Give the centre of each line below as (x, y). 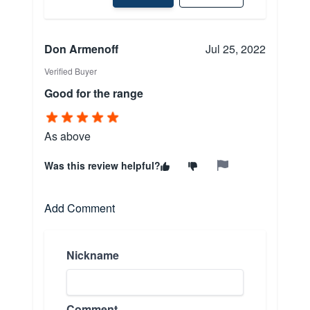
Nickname (93, 255)
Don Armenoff (81, 49)
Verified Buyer (71, 71)
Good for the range (94, 93)
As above (67, 136)
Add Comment (80, 208)
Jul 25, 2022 (236, 49)
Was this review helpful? (102, 166)
